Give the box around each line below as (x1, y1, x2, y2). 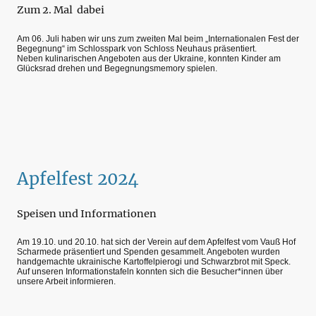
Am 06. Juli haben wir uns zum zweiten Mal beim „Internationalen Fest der (17, 33, 299, 44)
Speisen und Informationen (17, 207, 157, 220)
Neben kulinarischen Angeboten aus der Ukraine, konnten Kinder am (17, 53, 281, 63)
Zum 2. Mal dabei (17, 4, 104, 17)
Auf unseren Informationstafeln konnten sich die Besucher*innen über (17, 267, 283, 277)
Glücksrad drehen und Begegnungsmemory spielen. (17, 63, 217, 73)
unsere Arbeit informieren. (17, 276, 116, 287)
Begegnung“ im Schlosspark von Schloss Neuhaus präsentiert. (17, 43, 259, 54)
